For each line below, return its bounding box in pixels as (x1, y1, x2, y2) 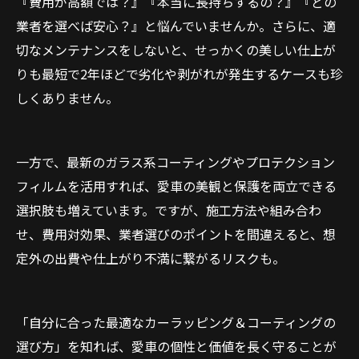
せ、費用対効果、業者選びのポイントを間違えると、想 (16, 224, 336, 244)
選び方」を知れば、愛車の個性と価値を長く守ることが (16, 337, 337, 356)
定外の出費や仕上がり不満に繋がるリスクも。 (16, 248, 285, 268)
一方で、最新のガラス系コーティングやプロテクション (16, 152, 335, 171)
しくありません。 (16, 88, 119, 107)
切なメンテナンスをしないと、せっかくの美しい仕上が (16, 40, 336, 59)
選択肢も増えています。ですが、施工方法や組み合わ (16, 200, 321, 220)
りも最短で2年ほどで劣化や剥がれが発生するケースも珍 (16, 64, 343, 83)
